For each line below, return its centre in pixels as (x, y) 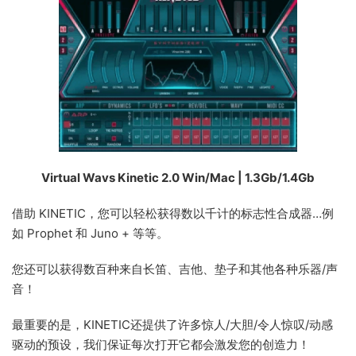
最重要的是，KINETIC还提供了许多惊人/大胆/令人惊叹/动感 (172, 325)
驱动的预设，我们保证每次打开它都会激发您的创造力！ (161, 345)
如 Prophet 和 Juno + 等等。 (90, 234)
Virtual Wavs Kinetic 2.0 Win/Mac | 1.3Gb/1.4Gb (178, 178)
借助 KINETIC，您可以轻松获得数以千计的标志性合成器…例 (173, 214)
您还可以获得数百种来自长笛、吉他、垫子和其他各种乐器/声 (175, 269)
